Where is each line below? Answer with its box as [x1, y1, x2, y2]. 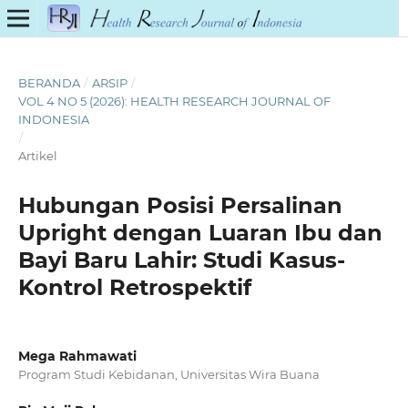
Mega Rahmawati [17, 347, 137, 364]
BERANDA [17, 75, 80, 90]
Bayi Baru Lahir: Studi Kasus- [17, 246, 345, 273]
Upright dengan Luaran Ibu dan [17, 219, 382, 246]
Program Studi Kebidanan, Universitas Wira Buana [17, 366, 320, 382]
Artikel [17, 148, 57, 163]
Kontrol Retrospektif [17, 273, 251, 301]
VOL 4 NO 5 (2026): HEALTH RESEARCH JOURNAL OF [17, 93, 331, 108]
